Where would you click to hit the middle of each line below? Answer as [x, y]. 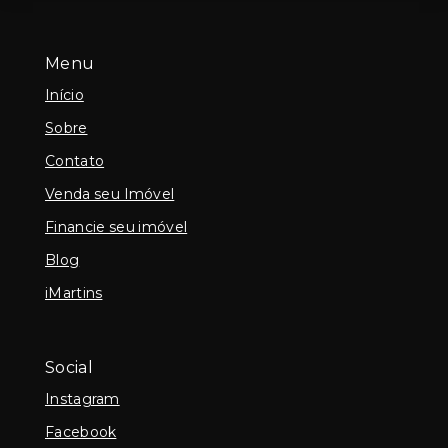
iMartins [74, 292]
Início [64, 94]
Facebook [81, 431]
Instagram [82, 398]
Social [69, 367]
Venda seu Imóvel [110, 193]
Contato [75, 160]
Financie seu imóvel [116, 226]
